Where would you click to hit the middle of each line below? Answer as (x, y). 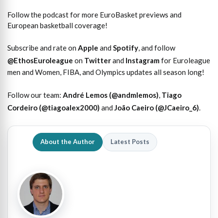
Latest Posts (130, 142)
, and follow (157, 48)
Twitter (98, 61)
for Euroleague (185, 61)
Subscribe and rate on (43, 48)
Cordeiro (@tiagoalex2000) (54, 107)
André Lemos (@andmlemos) (111, 95)
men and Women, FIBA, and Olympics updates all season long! (106, 72)
